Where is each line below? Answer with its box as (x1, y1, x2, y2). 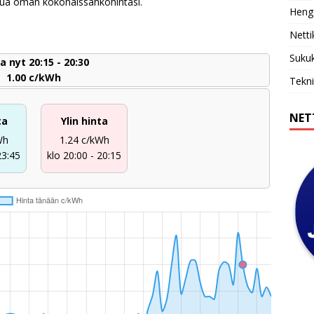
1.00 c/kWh (6, 70, 62, 84)
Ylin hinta (60, 114, 108, 128)
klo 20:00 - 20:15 (47, 148, 122, 162)
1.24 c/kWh (59, 132, 109, 146)
